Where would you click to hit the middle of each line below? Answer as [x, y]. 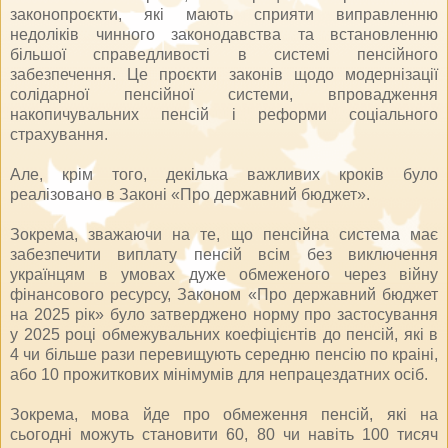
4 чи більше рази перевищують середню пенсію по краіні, [224, 354]
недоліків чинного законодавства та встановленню [224, 34]
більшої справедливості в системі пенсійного [224, 54]
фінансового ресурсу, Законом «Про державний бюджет [224, 294]
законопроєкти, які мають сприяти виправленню [224, 14]
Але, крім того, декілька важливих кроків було [224, 174]
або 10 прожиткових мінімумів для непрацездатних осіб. [219, 374]
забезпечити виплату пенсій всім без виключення [224, 254]
